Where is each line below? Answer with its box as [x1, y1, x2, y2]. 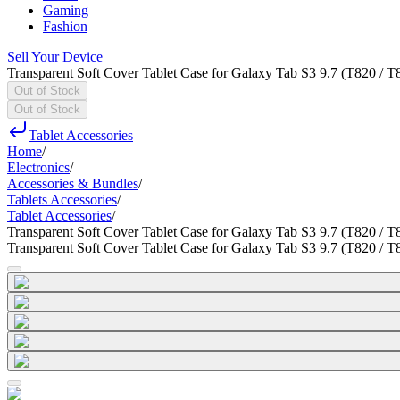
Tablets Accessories [7, 192, 117, 207]
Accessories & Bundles [7, 176, 138, 191]
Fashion [43, 19, 87, 34]
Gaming [43, 3, 88, 18]
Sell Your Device [7, 49, 103, 64]
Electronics [7, 160, 70, 175]
